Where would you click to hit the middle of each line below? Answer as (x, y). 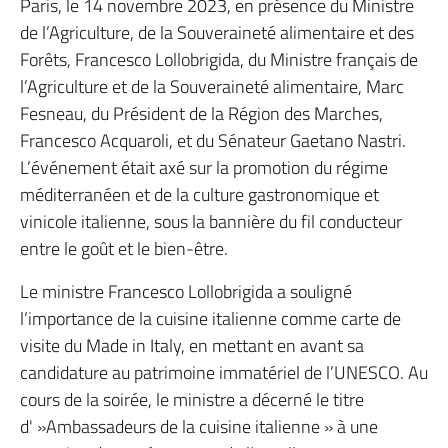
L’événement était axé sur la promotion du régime (204, 167)
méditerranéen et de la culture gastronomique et (199, 194)
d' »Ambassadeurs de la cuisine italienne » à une (199, 426)
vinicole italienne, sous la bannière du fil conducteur (211, 221)
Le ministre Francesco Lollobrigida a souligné (186, 291)
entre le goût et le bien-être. (124, 248)
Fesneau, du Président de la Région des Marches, (201, 113)
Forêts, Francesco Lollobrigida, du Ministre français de (219, 59)
